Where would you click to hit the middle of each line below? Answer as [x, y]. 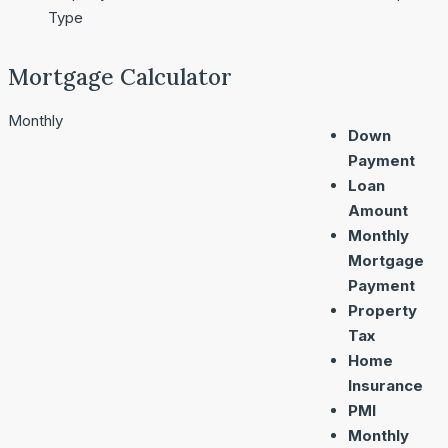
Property [382, 310]
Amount [378, 210]
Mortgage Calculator [120, 77]
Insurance [385, 385]
